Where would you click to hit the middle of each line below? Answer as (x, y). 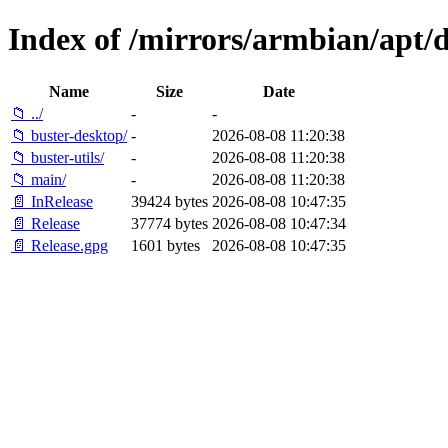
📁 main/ (38, 179)
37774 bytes (169, 223)
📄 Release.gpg (59, 245)
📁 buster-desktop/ (69, 135)
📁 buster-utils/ (57, 157)
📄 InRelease (52, 201)
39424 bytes (169, 201)
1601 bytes (165, 245)
